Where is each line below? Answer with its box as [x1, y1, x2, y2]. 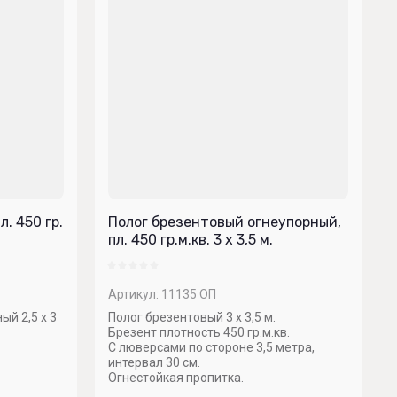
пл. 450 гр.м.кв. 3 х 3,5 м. [108, 231, 273, 248]
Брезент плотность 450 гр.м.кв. [108, 325, 290, 339]
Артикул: [108, 287, 159, 301]
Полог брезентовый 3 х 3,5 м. [108, 310, 276, 324]
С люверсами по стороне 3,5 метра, [108, 340, 315, 354]
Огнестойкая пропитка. [108, 370, 244, 385]
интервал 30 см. [108, 355, 200, 370]
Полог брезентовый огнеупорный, [108, 214, 341, 230]
